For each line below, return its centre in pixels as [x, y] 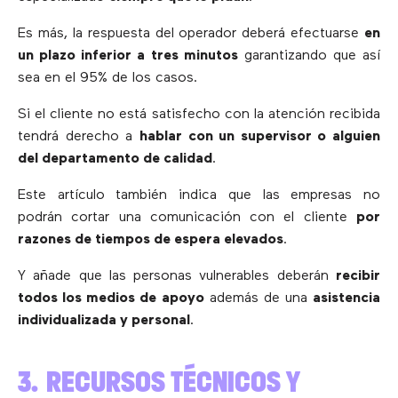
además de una [258, 298]
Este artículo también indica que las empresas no [199, 195]
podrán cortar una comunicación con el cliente [187, 217]
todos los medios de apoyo [111, 298]
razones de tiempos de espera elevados [151, 239]
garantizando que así [309, 56]
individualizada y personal [104, 320]
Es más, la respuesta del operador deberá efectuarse [191, 33]
